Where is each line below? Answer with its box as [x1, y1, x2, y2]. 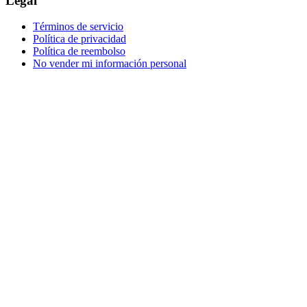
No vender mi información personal [33, 58, 186, 70]
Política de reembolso [33, 45, 125, 58]
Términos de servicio [33, 21, 123, 33]
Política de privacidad [33, 33, 126, 45]
